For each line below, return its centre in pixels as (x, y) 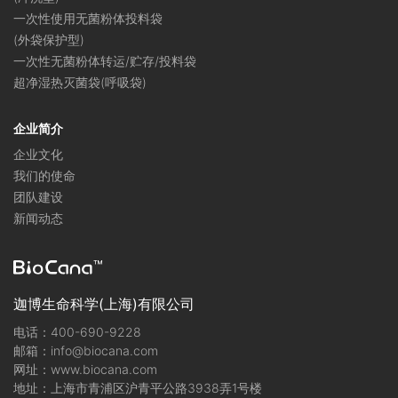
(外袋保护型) (49, 40)
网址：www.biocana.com (85, 370)
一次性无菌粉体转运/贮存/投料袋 (105, 61)
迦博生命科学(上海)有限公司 (104, 304)
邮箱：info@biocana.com (86, 351)
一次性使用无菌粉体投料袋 (88, 19)
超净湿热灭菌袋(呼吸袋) (80, 83)
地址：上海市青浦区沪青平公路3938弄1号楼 (138, 388)
